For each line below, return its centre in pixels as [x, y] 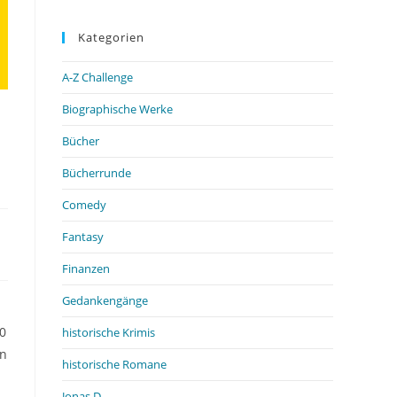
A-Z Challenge [97, 77]
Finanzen [86, 268]
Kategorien [111, 37]
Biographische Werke [117, 109]
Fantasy [83, 236]
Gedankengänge [105, 300]
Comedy [84, 204]
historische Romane [114, 364]
